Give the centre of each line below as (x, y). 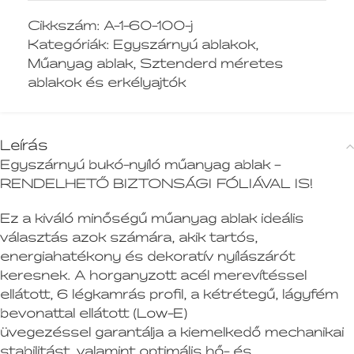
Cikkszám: (66, 26)
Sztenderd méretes (211, 64)
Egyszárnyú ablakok (184, 45)
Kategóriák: (68, 45)
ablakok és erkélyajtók (107, 83)
